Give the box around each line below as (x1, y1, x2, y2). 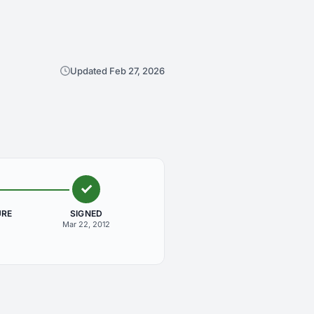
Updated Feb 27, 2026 (70, 65, 165, 76)
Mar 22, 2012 (62, 219, 111, 229)
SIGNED (69, 208, 103, 219)
